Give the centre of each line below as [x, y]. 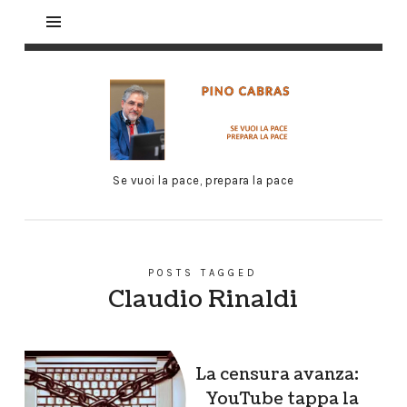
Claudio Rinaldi [203, 300]
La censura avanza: [278, 374]
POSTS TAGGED [203, 273]
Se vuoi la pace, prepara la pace [203, 181]
